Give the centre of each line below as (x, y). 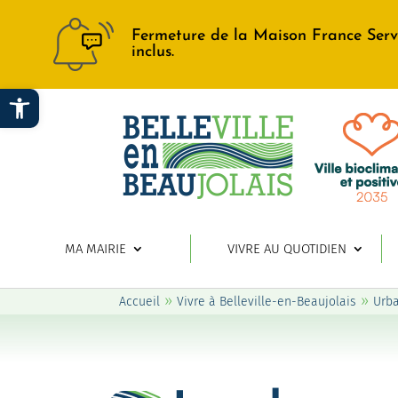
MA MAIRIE (96, 249)
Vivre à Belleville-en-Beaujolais (267, 302)
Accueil (140, 302)
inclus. (153, 52)
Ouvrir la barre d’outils (43, 97)
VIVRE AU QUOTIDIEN (287, 249)
